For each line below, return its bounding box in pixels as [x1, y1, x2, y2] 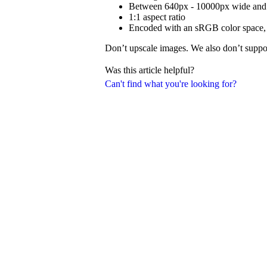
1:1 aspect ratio [129, 11, 185, 22]
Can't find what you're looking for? [105, 78, 237, 89]
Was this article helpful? [105, 65, 194, 76]
